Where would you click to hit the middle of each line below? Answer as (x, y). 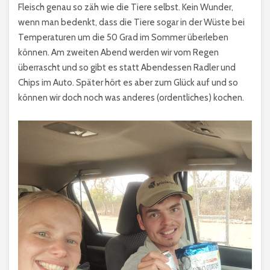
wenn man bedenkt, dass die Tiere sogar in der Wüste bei (131, 23)
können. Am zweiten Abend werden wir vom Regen (118, 53)
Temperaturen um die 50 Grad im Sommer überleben (123, 38)
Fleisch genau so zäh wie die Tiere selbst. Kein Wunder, (126, 8)
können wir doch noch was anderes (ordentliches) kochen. (131, 98)
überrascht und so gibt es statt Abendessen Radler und (127, 68)
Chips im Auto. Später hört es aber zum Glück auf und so (128, 83)
